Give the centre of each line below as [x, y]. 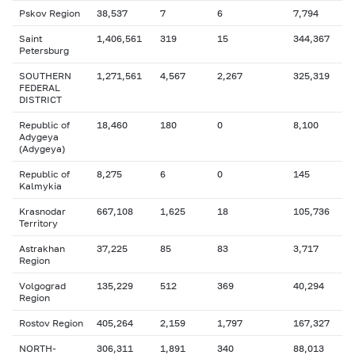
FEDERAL [40, 88]
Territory [38, 223]
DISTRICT [40, 99]
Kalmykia [40, 186]
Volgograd [42, 286]
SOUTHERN [45, 76]
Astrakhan [42, 248]
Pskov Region [50, 13]
